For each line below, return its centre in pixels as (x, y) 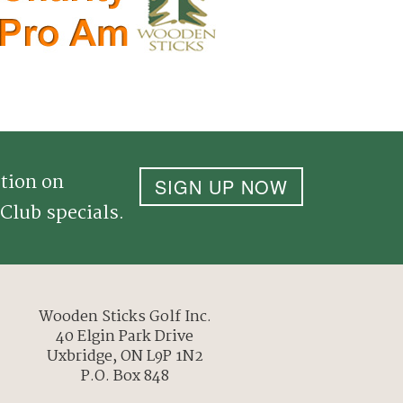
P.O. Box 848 (125, 376)
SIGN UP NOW (221, 186)
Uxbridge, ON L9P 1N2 (125, 356)
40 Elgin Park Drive (125, 336)
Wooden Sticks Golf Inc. (125, 317)
